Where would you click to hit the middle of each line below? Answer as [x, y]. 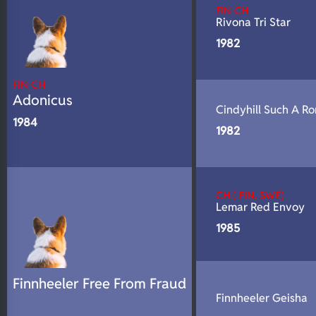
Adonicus [43, 100]
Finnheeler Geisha [262, 298]
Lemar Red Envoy [260, 207]
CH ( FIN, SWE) [250, 195]
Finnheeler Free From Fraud [99, 283]
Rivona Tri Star [253, 22]
